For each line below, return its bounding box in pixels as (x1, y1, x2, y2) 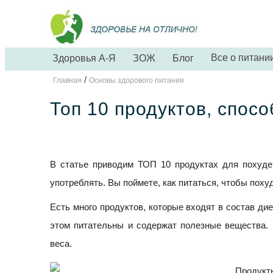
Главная (53, 76, 82, 85)
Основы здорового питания (89, 76, 184, 85)
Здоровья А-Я (52, 53, 116, 64)
